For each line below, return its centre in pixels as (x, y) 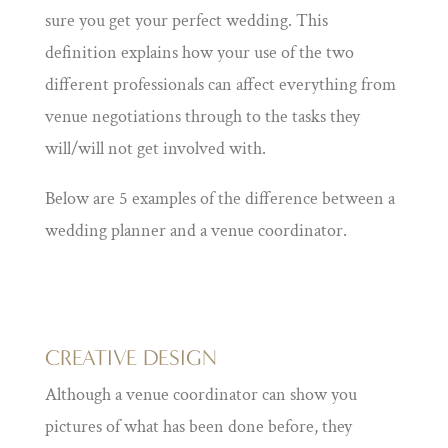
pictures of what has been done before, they (198, 427)
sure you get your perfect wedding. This (186, 21)
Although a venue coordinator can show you (200, 395)
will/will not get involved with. (155, 149)
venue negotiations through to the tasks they (202, 117)
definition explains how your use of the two (199, 53)
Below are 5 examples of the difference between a (219, 199)
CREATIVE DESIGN (130, 358)
